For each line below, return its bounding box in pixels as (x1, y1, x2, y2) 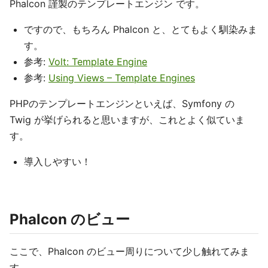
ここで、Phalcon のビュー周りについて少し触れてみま (10, 245, 249, 257)
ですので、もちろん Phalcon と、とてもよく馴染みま (24, 23, 257, 35)
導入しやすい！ (24, 156, 91, 167)
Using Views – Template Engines (48, 72, 195, 84)
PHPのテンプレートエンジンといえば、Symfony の (10, 98, 234, 109)
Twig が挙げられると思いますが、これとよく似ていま (10, 114, 245, 126)
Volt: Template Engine (48, 56, 147, 68)
